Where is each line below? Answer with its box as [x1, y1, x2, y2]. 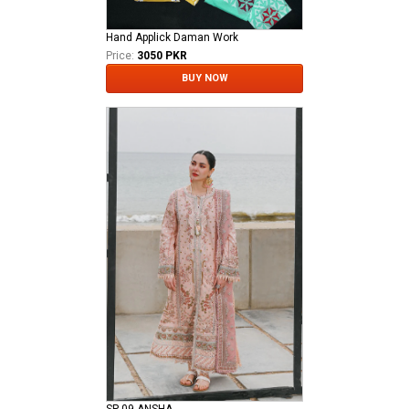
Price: [106, 49, 134, 63]
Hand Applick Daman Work [106, 31, 238, 45]
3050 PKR [137, 49, 187, 63]
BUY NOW [181, 72, 228, 85]
